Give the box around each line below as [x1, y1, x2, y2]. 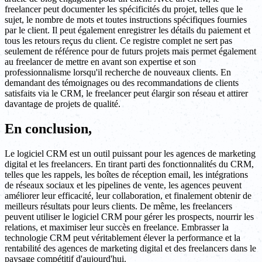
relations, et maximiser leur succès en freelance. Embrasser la [5, 222, 229, 233]
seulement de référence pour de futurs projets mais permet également [5, 46, 256, 57]
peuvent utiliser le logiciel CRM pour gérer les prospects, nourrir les [5, 212, 254, 222]
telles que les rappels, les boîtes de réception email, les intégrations [5, 170, 248, 180]
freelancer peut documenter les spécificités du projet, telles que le [5, 4, 243, 15]
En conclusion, [5, 121, 92, 137]
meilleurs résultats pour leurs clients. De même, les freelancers [5, 201, 232, 212]
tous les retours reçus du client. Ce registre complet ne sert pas [5, 36, 232, 46]
